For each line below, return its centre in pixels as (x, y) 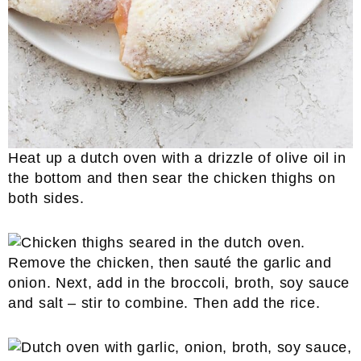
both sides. (46, 198)
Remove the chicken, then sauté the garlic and (170, 263)
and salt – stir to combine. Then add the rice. (164, 303)
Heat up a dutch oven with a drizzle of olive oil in (177, 158)
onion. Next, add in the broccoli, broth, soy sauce (179, 283)
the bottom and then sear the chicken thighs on (172, 178)
